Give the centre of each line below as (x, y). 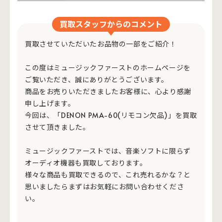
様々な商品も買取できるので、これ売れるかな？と (108, 175)
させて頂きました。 (57, 127)
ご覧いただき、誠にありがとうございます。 (97, 80)
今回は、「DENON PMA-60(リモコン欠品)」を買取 (111, 115)
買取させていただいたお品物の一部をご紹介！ (101, 44)
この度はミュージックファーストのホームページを (108, 68)
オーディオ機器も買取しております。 (86, 163)
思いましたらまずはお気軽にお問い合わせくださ (105, 187)
